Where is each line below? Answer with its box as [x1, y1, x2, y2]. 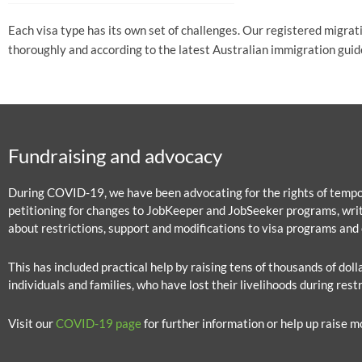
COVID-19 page [56, 316, 141, 331]
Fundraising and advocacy [8, 143, 222, 167]
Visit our [8, 316, 56, 331]
